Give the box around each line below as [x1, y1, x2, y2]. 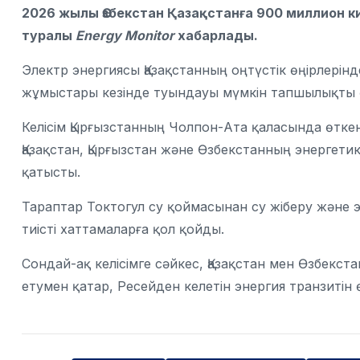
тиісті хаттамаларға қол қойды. [22, 221, 224, 237]
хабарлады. [174, 27, 258, 43]
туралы [22, 27, 76, 43]
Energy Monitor [76, 27, 174, 43]
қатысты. [22, 164, 80, 180]
